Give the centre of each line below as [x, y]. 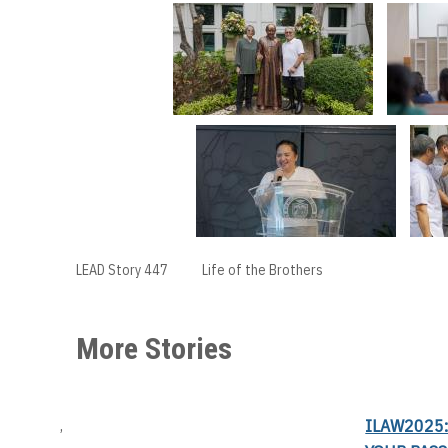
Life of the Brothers [262, 269]
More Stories [154, 348]
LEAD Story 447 [122, 269]
